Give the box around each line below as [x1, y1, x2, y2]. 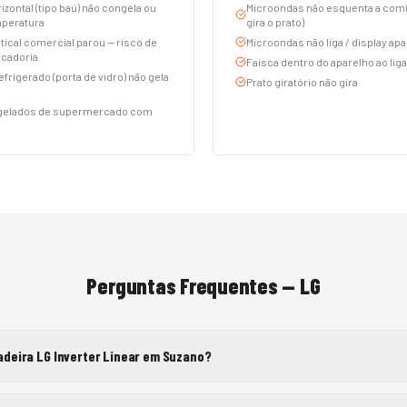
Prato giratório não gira [246, 75, 358, 88]
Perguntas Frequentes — [86, 273, 300, 299]
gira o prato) [246, 15, 304, 28]
